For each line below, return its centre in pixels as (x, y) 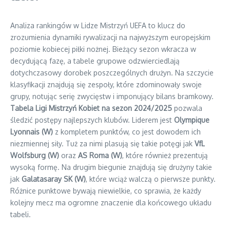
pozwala (187, 108)
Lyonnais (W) (32, 132)
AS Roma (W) (100, 155)
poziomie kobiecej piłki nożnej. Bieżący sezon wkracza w (103, 49)
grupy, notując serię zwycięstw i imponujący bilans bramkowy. (112, 96)
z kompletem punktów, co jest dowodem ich (127, 132)
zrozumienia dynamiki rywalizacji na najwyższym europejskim (110, 37)
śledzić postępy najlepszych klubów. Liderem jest (92, 120)
